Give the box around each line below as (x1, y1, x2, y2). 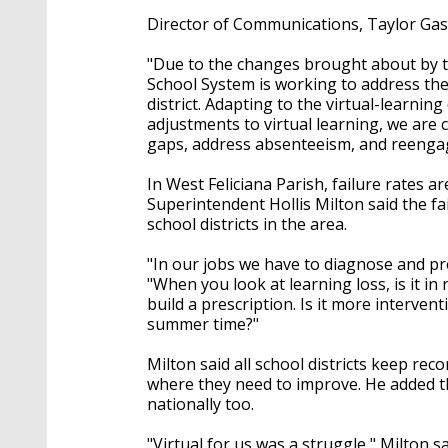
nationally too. (147, 392, 254, 415)
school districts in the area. (147, 212, 347, 235)
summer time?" (147, 312, 259, 335)
